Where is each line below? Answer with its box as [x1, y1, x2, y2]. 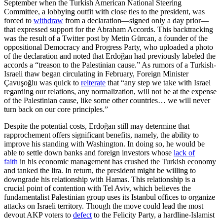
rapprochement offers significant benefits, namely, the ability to [4, 131, 199, 140]
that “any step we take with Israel [106, 78, 211, 87]
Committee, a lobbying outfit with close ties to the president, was [4, 7, 205, 16]
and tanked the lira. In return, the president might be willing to [4, 166, 196, 175]
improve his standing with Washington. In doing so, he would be [4, 140, 205, 148]
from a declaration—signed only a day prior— [63, 16, 209, 25]
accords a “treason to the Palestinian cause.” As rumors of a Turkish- [4, 61, 216, 70]
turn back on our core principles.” [4, 105, 108, 114]
